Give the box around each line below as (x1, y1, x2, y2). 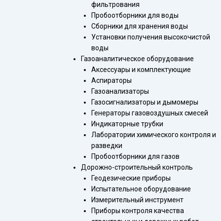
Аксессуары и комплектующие (91, 66, 191, 74)
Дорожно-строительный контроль (81, 163, 193, 171)
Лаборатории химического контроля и (91, 131, 216, 139)
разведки (91, 142, 122, 149)
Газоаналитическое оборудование (81, 55, 194, 63)
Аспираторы (91, 76, 132, 84)
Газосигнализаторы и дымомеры (91, 98, 198, 106)
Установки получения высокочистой (91, 33, 210, 41)
